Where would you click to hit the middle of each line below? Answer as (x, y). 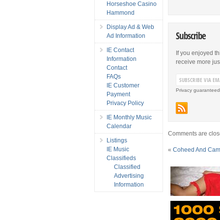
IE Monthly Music (129, 117)
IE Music (118, 149)
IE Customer (123, 85)
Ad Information (126, 36)
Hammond (121, 13)
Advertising (129, 176)
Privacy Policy (125, 103)
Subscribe (191, 35)
